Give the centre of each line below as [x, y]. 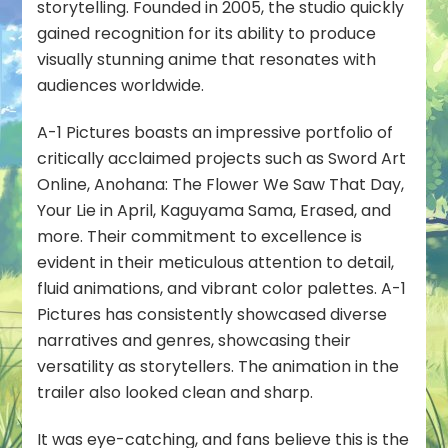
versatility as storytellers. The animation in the [218, 367]
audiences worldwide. [121, 86]
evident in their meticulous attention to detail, [216, 263]
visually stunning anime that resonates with [207, 60]
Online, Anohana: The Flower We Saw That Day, [221, 185]
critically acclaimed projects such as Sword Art [222, 159]
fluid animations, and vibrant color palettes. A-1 [222, 289]
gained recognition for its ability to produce [207, 34]
